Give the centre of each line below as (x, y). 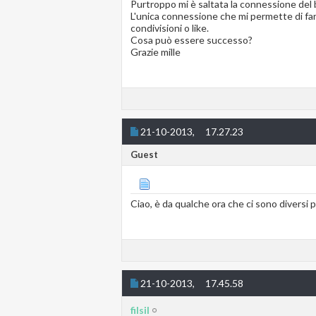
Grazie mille (156, 52)
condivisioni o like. (170, 28)
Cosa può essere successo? (192, 40)
